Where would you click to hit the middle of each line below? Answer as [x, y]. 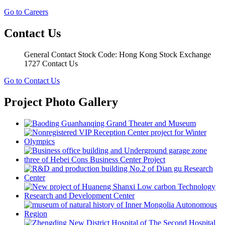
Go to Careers [26, 12]
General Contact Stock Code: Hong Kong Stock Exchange [118, 54]
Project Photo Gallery [61, 102]
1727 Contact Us [51, 63]
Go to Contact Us [32, 80]
